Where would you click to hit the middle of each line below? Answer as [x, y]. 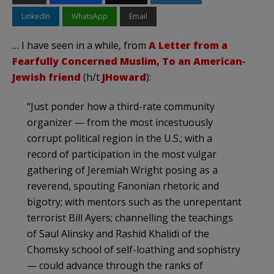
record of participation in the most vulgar [122, 154]
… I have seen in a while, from [80, 45]
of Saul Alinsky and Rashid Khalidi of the [118, 233]
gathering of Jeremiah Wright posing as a [122, 170]
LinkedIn [36, 16]
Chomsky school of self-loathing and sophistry [134, 249]
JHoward [124, 77]
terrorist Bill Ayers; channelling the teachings [130, 217]
